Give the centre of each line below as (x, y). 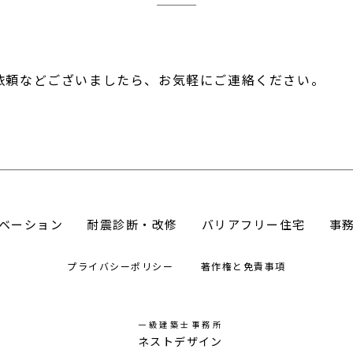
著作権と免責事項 (243, 266)
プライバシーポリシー (122, 266)
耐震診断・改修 (132, 224)
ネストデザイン (180, 341)
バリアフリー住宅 (253, 224)
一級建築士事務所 (180, 324)
